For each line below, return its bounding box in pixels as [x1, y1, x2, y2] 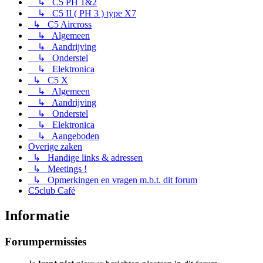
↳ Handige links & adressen [33, 152, 143, 163]
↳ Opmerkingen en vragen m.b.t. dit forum [33, 174, 197, 185]
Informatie [5, 207, 70, 223]
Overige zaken [28, 141, 82, 151]
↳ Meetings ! [33, 163, 87, 174]
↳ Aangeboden [38, 130, 99, 141]
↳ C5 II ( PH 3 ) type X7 [38, 8, 136, 18]
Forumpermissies [5, 235, 86, 248]
